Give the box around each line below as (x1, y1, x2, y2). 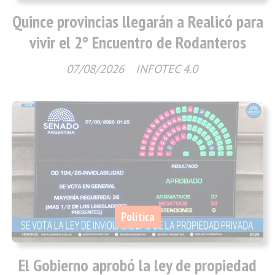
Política (120, 209, 155, 224)
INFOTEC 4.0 (135, 61, 198, 77)
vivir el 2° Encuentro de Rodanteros (29, 31, 246, 53)
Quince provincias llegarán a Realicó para (12, 10, 263, 33)
